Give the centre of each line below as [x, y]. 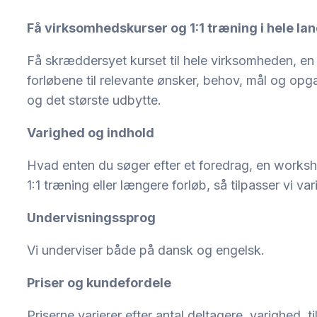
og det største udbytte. [94, 100]
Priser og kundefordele [99, 283]
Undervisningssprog [91, 218]
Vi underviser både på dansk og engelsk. [146, 250]
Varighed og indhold [91, 133]
